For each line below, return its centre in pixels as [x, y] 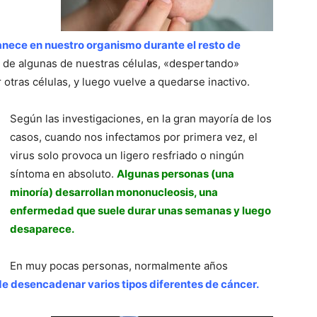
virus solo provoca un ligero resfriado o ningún [127, 155]
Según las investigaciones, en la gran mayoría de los [141, 118]
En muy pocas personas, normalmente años [119, 265]
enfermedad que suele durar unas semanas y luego [140, 210]
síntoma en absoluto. [63, 173]
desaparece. [42, 229]
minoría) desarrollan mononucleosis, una [114, 192]
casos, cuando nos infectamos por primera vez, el [134, 137]
